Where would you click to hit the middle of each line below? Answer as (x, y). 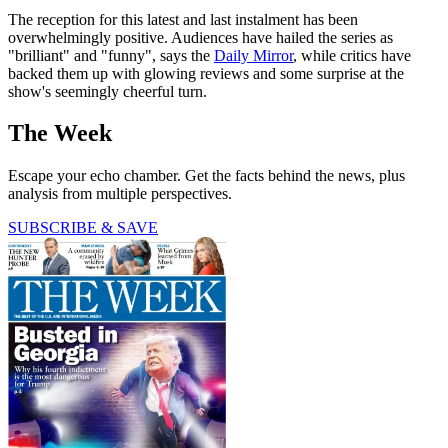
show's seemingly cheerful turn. (107, 91)
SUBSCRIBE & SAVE (83, 228)
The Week (60, 133)
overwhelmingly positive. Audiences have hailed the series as (200, 37)
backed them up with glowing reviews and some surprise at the (206, 73)
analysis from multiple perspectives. (120, 194)
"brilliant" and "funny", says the (111, 55)
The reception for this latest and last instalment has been (183, 19)
